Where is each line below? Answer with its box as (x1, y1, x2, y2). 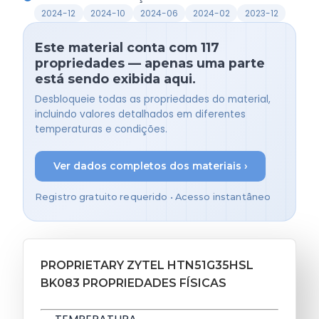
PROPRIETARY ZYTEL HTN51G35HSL (41, 258, 253, 272)
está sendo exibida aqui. (35, 71, 196, 87)
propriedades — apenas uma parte (35, 56, 265, 71)
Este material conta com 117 (35, 40, 219, 56)
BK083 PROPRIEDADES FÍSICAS (41, 276, 226, 290)
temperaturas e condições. (35, 122, 167, 136)
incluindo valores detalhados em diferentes (35, 107, 246, 121)
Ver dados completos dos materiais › (53, 159, 248, 173)
